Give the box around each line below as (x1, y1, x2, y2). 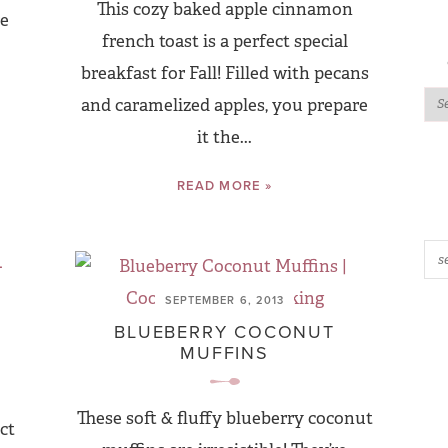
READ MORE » (177, 176, 272, 195)
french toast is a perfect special (101, 31, 348, 52)
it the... (197, 127, 252, 148)
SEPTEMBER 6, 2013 (164, 292, 285, 308)
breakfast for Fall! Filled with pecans (80, 63, 369, 84)
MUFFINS (180, 340, 269, 365)
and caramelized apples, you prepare (81, 95, 368, 116)
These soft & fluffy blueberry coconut (76, 408, 373, 429)
